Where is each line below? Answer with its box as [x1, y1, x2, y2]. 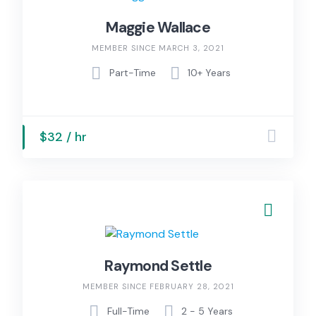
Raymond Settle [104, 255, 212, 276]
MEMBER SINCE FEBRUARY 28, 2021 [82, 281, 234, 291]
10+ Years [187, 66, 231, 80]
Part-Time [109, 66, 156, 80]
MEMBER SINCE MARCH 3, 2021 [92, 42, 224, 53]
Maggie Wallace [106, 17, 210, 37]
